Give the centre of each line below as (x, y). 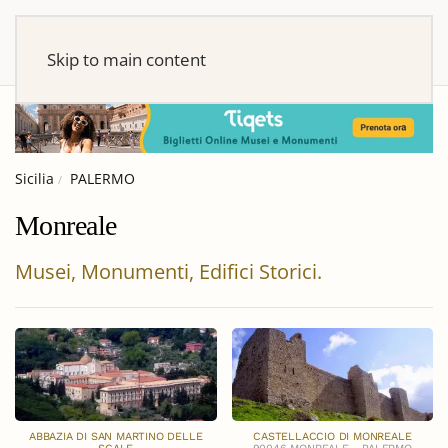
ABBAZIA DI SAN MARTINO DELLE (116, 437)
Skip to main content (126, 59)
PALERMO (102, 178)
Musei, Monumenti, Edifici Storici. (168, 271)
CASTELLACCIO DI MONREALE (332, 437)
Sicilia (34, 178)
